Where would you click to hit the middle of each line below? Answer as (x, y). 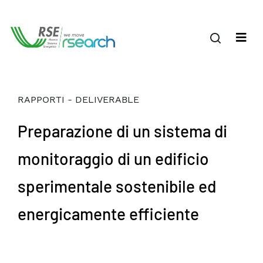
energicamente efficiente (108, 214)
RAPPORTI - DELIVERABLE (78, 100)
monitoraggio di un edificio (113, 159)
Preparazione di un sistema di (122, 131)
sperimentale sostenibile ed (117, 186)
